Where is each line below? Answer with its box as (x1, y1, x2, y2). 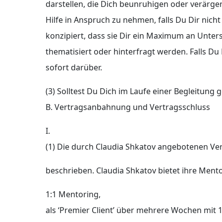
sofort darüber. (46, 62, 102, 73)
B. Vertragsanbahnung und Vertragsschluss (46, 102, 210, 113)
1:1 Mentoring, (46, 189, 101, 200)
